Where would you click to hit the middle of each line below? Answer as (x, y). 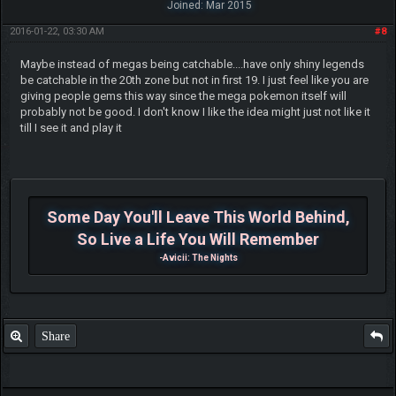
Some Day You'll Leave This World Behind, (198, 217)
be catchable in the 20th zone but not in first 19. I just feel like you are (194, 80)
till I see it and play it (71, 128)
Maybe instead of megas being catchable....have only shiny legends (192, 65)
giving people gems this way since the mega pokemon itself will (183, 96)
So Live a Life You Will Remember (198, 240)
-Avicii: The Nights (198, 258)
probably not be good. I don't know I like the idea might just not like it (195, 112)
